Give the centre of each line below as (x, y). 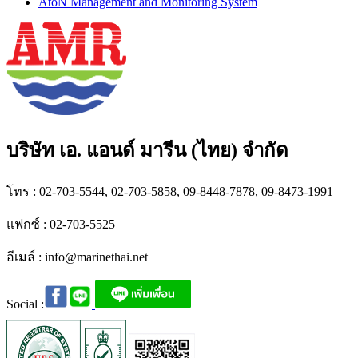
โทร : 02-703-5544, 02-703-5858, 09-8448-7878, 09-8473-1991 (170, 192)
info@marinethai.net (96, 257)
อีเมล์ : (26, 257)
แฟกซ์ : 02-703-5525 (61, 225)
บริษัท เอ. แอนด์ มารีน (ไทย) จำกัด (147, 151)
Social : (25, 304)
